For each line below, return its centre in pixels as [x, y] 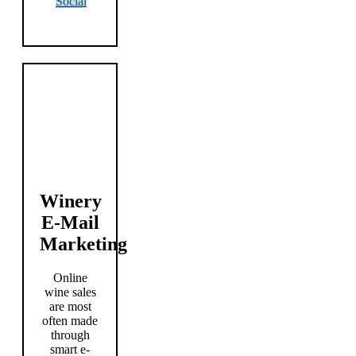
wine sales [70, 292]
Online [70, 278]
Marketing [83, 244]
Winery [71, 201]
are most [70, 307]
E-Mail [70, 223]
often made [70, 321]
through [70, 335]
